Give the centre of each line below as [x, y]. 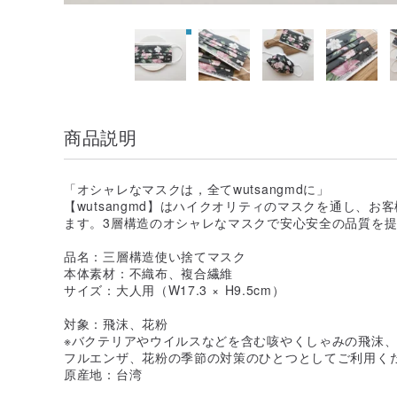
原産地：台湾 [103, 374]
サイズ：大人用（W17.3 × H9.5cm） [175, 289]
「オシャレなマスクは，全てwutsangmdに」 [197, 188]
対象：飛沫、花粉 [116, 323]
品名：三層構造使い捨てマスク [155, 256]
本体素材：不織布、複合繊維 [149, 272]
